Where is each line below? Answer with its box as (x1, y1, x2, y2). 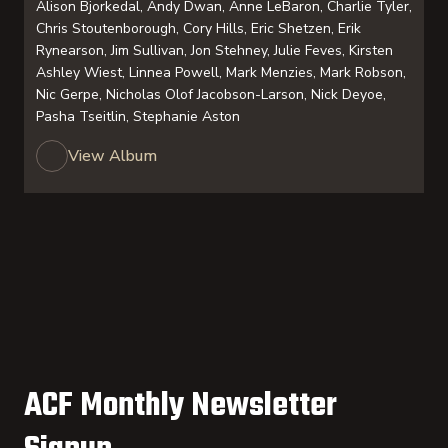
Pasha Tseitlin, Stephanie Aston (36, 107, 240, 126)
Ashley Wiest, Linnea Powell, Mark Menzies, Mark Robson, (36, 63, 406, 82)
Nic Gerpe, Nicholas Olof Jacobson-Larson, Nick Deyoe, (36, 85, 386, 104)
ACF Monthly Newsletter (24, 381, 337, 432)
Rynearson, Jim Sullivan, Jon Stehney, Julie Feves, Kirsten (36, 41, 393, 60)
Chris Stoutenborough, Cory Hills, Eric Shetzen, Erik (36, 19, 361, 38)
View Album (68, 145, 157, 167)
